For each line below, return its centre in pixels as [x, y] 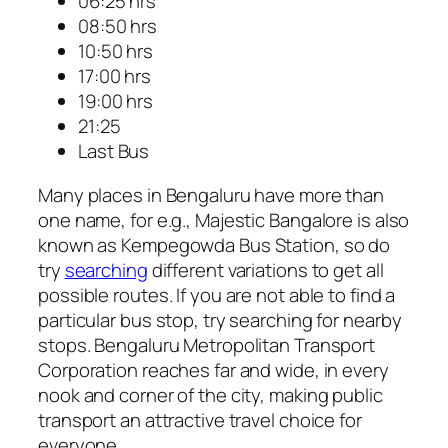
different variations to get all [265, 269]
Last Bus [114, 151]
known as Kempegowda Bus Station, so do [214, 244]
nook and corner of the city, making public [210, 394]
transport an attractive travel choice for [200, 419]
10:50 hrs [116, 51]
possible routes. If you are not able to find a [217, 294]
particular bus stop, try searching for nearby [220, 319]
